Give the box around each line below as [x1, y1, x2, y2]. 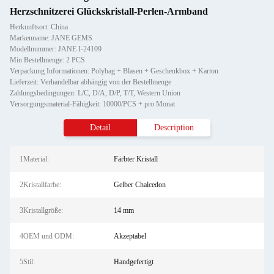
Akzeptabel [113, 232, 146, 240]
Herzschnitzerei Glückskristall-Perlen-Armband [10, 6, 208, 17]
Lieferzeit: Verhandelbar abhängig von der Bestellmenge [10, 78, 171, 86]
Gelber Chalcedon [113, 180, 166, 189]
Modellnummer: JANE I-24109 [10, 45, 102, 53]
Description [154, 123, 194, 132]
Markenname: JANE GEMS [10, 34, 92, 42]
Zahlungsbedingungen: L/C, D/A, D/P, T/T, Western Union [10, 89, 180, 97]
